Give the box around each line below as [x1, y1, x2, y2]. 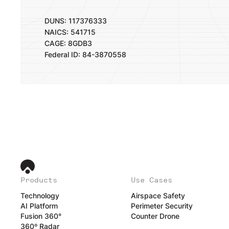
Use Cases [130, 175, 172, 185]
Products [20, 175, 57, 185]
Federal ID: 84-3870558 [44, 50, 127, 59]
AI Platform [20, 201, 58, 210]
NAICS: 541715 [44, 28, 96, 36]
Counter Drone [130, 212, 179, 220]
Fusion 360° [20, 212, 61, 220]
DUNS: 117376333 [44, 16, 107, 25]
